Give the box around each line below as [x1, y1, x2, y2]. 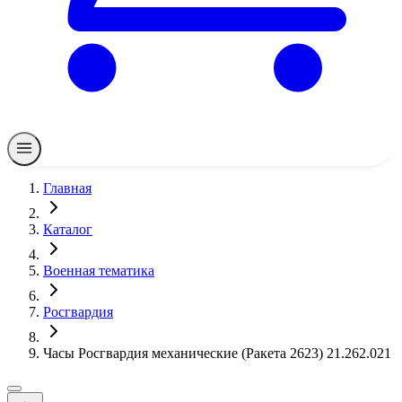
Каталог [43, 222, 92, 237]
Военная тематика [43, 263, 154, 278]
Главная [43, 180, 92, 196]
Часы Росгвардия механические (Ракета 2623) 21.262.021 [43, 345, 391, 361]
